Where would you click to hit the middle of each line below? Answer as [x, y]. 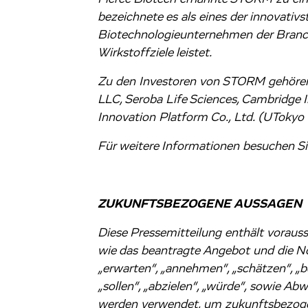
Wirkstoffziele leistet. [154, 53]
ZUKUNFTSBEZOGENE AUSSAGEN [199, 204]
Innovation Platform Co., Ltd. [177, 118]
